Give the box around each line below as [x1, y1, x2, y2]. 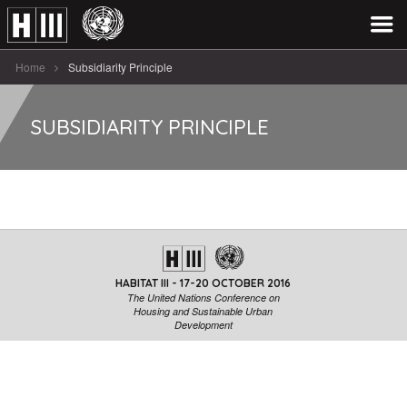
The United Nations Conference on [126, 291, 280, 304]
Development [174, 318, 233, 332]
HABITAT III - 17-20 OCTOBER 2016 [115, 276, 292, 290]
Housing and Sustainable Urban [134, 304, 273, 318]
